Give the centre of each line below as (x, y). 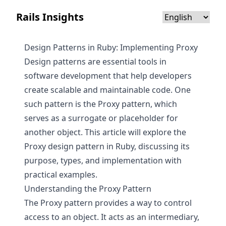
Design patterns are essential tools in (95, 62)
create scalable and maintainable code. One (107, 90)
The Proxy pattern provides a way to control (108, 203)
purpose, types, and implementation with (103, 160)
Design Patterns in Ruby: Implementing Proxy (111, 47)
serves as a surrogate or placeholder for (101, 118)
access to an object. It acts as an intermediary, (112, 217)
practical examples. (61, 175)
